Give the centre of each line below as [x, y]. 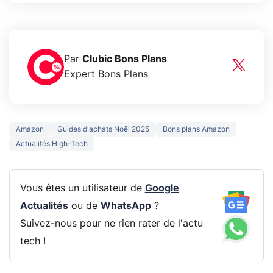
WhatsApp [126, 206]
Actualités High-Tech [52, 144]
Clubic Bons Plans [125, 59]
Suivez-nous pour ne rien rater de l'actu [111, 224]
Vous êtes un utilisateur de [82, 189]
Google [162, 189]
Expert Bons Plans [106, 74]
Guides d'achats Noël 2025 [103, 129]
